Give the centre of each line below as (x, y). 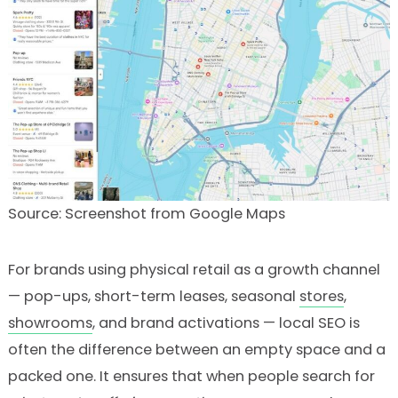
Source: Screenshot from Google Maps (146, 214)
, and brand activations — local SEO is (226, 323)
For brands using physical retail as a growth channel (194, 270)
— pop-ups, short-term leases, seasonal (153, 297)
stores (321, 297)
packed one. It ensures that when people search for (191, 377)
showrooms (50, 323)
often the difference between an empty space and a (196, 350)
